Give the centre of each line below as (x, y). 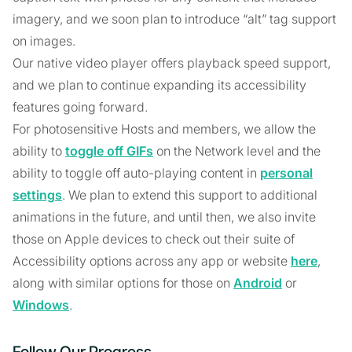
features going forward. (80, 107)
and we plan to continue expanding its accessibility (159, 85)
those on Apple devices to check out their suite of (154, 239)
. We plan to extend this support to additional (190, 195)
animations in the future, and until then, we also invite (164, 217)
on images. (44, 41)
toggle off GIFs (109, 151)
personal (286, 173)
